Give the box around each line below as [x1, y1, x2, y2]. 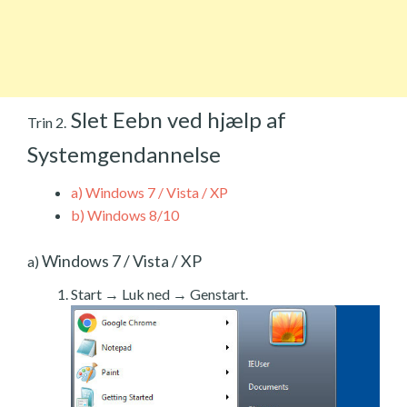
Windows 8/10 [84, 205, 179, 223]
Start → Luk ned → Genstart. [71, 284, 248, 303]
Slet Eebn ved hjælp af [66, 105, 286, 133]
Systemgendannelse [27, 140, 221, 167]
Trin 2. [27, 113, 66, 131]
